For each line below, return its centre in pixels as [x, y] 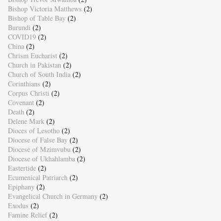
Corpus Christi [28, 93]
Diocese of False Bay [37, 140]
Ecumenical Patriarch [37, 177]
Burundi [19, 27]
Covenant [21, 102]
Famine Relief [27, 215]
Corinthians [24, 83]
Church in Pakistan [34, 65]
